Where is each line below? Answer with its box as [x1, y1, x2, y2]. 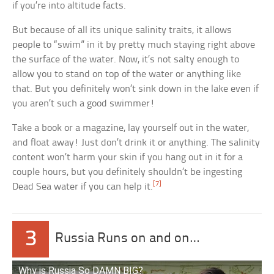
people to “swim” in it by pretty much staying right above [12, 40, 256, 51]
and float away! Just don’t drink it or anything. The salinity [12, 138, 261, 149]
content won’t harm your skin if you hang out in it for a [12, 152, 243, 163]
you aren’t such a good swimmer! [12, 98, 155, 109]
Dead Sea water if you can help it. [12, 182, 154, 193]
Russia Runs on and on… [55, 232, 200, 246]
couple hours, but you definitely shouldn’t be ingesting [12, 167, 243, 178]
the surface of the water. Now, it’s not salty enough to [12, 54, 240, 65]
